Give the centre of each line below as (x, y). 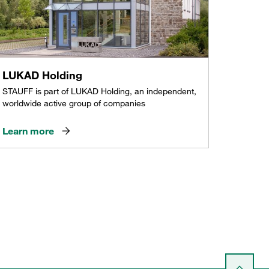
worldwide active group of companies (74, 103)
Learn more (28, 131)
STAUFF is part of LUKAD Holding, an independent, (99, 91)
